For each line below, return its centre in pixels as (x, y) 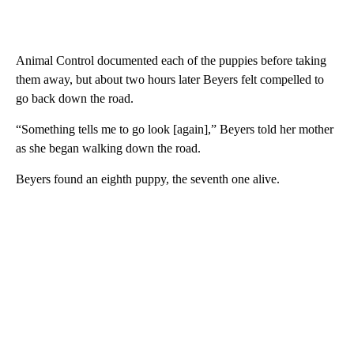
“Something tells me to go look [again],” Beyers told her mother (175, 130)
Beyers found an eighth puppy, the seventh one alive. (148, 179)
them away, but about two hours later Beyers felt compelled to (170, 80)
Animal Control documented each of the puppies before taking (171, 61)
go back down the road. (75, 99)
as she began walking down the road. (108, 149)
